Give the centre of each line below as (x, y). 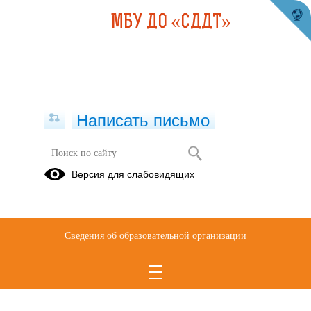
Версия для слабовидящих (133, 174)
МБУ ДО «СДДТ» (171, 23)
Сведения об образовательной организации (155, 236)
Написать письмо (143, 120)
